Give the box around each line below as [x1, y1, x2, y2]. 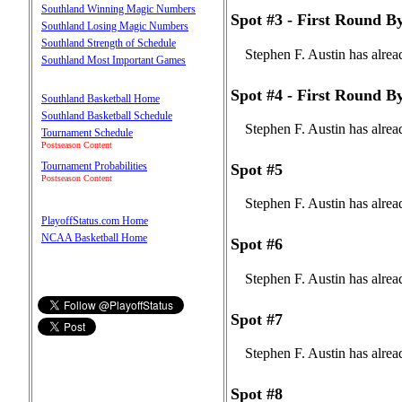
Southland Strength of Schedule [41, 36, 176, 49]
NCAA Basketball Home [41, 231, 147, 244]
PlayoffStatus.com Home [41, 214, 148, 227]
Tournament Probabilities [41, 159, 147, 172]
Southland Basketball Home [41, 92, 160, 105]
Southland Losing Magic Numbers [41, 19, 188, 32]
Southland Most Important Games [41, 53, 186, 66]
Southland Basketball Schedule [41, 109, 172, 122]
